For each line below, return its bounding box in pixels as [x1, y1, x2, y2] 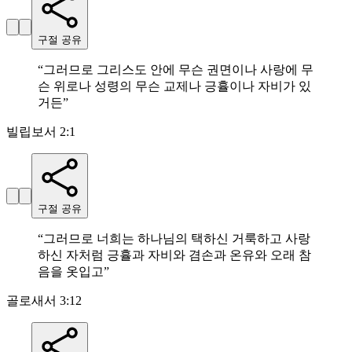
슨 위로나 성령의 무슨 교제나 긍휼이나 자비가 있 [38, 79, 311, 93]
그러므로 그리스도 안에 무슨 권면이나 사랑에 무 [43, 63, 313, 77]
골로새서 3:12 [6, 294, 82, 308]
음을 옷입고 [38, 265, 104, 279]
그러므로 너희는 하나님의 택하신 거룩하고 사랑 [43, 232, 310, 246]
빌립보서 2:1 [6, 125, 75, 139]
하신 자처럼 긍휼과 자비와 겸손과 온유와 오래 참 [38, 248, 311, 262]
